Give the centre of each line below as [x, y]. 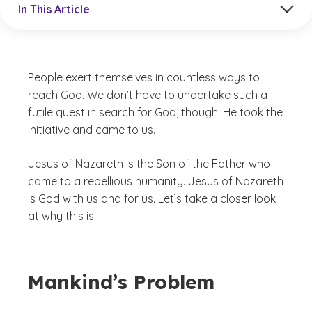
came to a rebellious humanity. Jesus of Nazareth [156, 181]
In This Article [54, 9]
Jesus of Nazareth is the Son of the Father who [149, 164]
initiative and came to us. [92, 130]
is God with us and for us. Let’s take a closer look [152, 198]
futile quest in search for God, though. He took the [155, 112]
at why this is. [62, 216]
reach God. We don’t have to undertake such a [148, 95]
